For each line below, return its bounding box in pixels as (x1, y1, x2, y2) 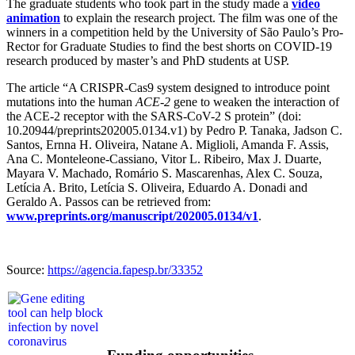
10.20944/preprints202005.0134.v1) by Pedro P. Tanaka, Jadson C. (6, 123, 342, 137)
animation (6, 10, 60, 25)
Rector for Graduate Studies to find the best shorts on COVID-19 (6, 39, 332, 53)
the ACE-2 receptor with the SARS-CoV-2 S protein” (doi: (6, 109, 301, 123)
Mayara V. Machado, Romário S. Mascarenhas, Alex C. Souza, (6, 166, 323, 180)
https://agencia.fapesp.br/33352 (48, 262, 203, 277)
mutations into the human (6, 94, 136, 109)
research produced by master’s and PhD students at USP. (6, 53, 289, 67)
